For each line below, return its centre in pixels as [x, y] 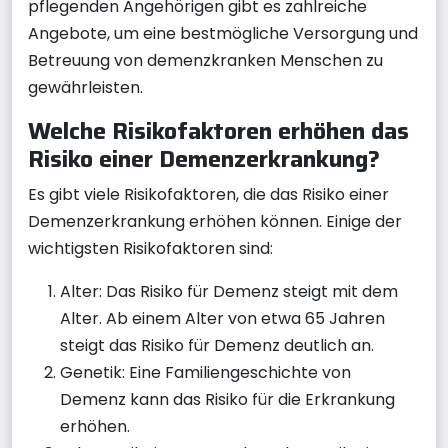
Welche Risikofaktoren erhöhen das [218, 130]
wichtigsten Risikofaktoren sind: [150, 248]
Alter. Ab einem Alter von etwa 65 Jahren [222, 318]
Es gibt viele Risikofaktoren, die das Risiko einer [208, 194]
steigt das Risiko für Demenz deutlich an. [217, 345]
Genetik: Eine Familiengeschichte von [205, 372]
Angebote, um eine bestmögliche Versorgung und [223, 33]
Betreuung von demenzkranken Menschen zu [205, 60]
